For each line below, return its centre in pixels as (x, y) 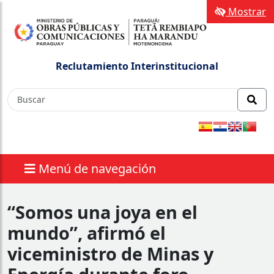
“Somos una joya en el (102, 212)
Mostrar (246, 12)
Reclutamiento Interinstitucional (137, 66)
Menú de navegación (97, 168)
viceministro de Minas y (110, 253)
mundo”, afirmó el (87, 232)
